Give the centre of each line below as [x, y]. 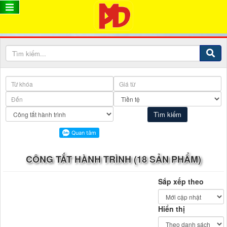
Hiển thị [172, 209]
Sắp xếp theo [181, 182]
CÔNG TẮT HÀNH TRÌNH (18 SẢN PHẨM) [113, 159]
